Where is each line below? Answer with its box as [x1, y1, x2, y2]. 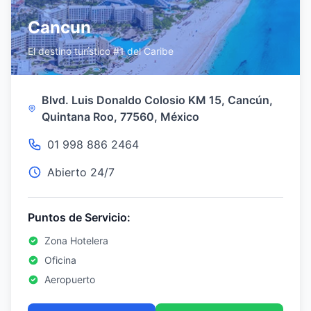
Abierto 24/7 [47, 165, 115, 179]
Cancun [28, 17, 91, 37]
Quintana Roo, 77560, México [42, 110, 200, 124]
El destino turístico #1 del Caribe [28, 45, 174, 57]
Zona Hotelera [44, 235, 108, 246]
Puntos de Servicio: [28, 210, 131, 224]
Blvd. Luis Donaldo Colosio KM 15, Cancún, [42, 93, 274, 107]
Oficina [44, 254, 76, 266]
